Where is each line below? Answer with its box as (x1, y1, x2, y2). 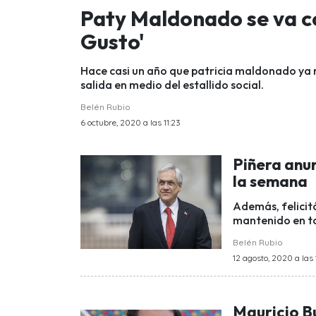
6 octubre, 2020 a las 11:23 (80, 116, 181, 128)
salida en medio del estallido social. (80, 77, 264, 92)
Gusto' (80, 28, 145, 55)
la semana (233, 171, 308, 192)
